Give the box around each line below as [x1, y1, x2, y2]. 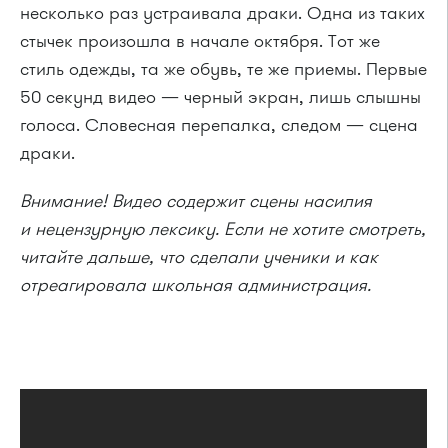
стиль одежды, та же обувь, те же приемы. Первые [20, 57, 427, 81]
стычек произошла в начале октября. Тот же [20, 29, 380, 53]
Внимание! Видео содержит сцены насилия [20, 189, 372, 213]
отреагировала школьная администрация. [20, 273, 371, 297]
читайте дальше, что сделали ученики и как [20, 245, 378, 269]
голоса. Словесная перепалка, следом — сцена [20, 113, 418, 137]
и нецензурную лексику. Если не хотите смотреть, [20, 217, 426, 241]
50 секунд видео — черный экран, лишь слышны [20, 85, 421, 109]
